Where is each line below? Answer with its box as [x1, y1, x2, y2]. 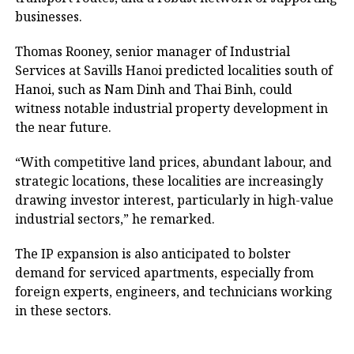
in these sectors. [14, 302, 111, 319]
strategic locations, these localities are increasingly [14, 172, 323, 190]
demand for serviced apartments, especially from [14, 264, 314, 281]
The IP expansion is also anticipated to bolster [14, 245, 291, 262]
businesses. [14, 8, 82, 25]
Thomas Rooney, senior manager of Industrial [14, 43, 290, 60]
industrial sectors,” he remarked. [14, 210, 215, 228]
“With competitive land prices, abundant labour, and [14, 153, 332, 171]
